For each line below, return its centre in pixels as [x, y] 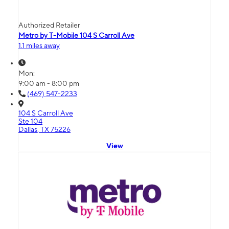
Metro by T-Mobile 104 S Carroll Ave [76, 36]
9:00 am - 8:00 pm [49, 84]
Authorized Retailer [49, 25]
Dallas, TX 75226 [44, 130]
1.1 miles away [39, 46]
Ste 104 [30, 121]
